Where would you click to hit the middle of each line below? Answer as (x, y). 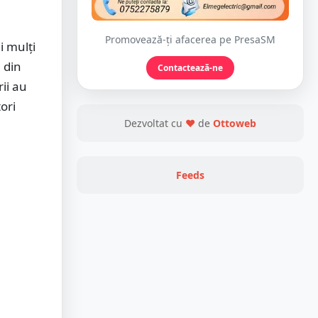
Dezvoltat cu (155, 124)
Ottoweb (235, 124)
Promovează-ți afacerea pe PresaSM (190, 40)
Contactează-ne (190, 68)
